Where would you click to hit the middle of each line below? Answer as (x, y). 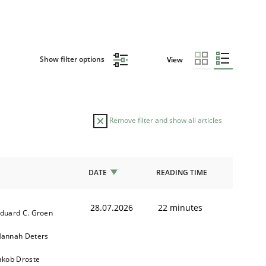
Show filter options (73, 59)
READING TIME (182, 172)
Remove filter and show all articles (165, 120)
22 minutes (180, 207)
